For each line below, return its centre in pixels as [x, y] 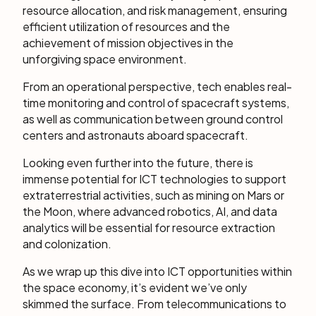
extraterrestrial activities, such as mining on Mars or [153, 195]
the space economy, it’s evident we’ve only [135, 287]
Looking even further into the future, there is [138, 163]
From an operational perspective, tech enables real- [157, 86]
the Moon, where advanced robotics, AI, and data [150, 211]
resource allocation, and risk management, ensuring [155, 10]
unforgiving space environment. [105, 59]
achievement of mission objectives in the [128, 43]
